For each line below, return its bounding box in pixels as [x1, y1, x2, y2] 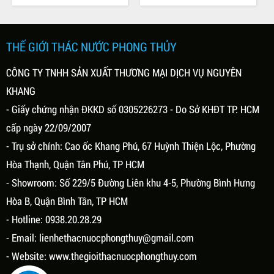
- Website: [6, 249, 49, 263]
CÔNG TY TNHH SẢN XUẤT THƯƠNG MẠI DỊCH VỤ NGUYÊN [6, 65, 242, 80]
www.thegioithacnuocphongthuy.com [49, 249, 197, 263]
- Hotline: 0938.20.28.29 [6, 212, 104, 226]
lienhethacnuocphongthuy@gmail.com [39, 231, 194, 245]
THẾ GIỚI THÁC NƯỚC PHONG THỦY [6, 39, 177, 54]
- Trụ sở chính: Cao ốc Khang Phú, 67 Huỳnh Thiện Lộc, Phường [6, 139, 256, 153]
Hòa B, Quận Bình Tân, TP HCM [6, 194, 128, 208]
